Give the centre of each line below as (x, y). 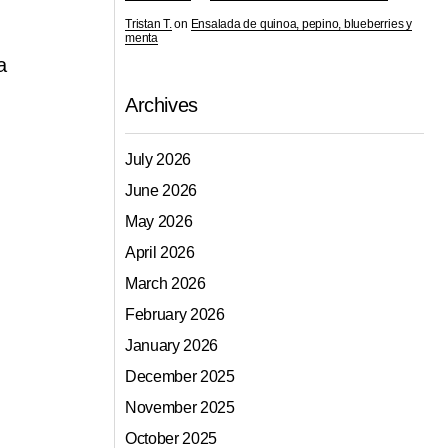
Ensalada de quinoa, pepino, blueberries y (301, 24)
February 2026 (175, 315)
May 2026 (159, 222)
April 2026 (160, 253)
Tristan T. (148, 24)
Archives (161, 105)
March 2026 (165, 284)
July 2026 (158, 160)
